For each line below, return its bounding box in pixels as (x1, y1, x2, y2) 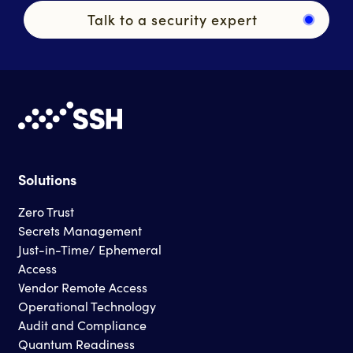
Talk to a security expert (87, 9, 258, 29)
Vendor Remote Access (17, 278, 147, 295)
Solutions (17, 169, 76, 189)
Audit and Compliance (17, 316, 147, 333)
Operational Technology (17, 297, 156, 314)
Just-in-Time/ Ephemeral (17, 240, 162, 258)
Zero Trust (17, 203, 74, 220)
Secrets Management (17, 221, 142, 239)
